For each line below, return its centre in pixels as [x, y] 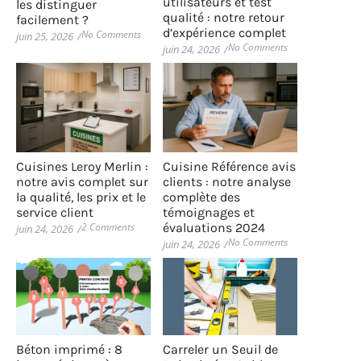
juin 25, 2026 [45, 37]
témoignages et [209, 213]
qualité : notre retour [224, 18]
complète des [201, 197]
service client [55, 213]
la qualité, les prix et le [81, 197]
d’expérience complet [224, 33]
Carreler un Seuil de [220, 349]
